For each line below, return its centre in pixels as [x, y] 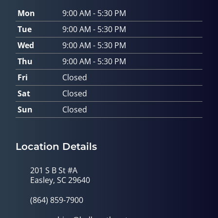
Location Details [56, 147]
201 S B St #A [54, 171]
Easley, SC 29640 [60, 180]
